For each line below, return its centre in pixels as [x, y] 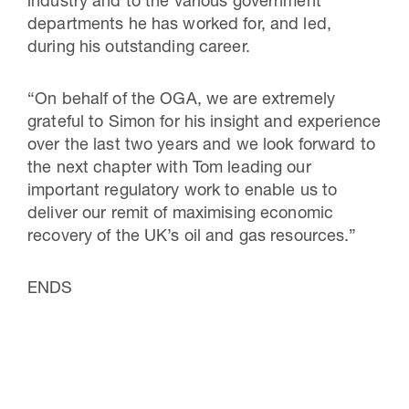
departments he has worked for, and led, [179, 26]
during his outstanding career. [139, 48]
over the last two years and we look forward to [201, 146]
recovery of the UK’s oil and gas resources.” [192, 237]
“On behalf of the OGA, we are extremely [181, 100]
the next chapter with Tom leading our [169, 169]
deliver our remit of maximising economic [181, 215]
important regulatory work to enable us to [183, 192]
